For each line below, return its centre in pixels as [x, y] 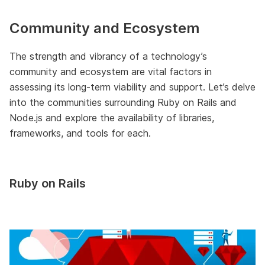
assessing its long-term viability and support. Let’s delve [132, 87]
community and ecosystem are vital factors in [111, 71]
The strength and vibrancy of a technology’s [108, 56]
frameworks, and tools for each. [80, 133]
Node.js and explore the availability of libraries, [112, 117]
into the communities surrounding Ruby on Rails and [123, 102]
